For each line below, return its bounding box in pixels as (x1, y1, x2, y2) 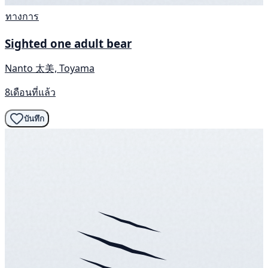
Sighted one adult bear (5, 35, 132, 51)
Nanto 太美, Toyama (5, 62, 95, 75)
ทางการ (5, 9, 39, 23)
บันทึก (24, 114, 44, 123)
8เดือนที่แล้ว (5, 86, 56, 99)
